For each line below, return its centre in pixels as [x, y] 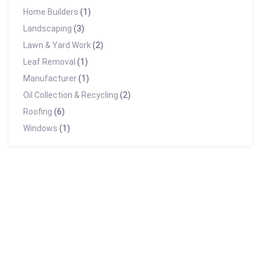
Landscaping [47, 28]
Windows [40, 128]
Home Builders [50, 12]
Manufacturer [50, 78]
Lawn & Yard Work [57, 45]
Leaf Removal [49, 62]
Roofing [37, 112]
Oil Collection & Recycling [70, 95]
